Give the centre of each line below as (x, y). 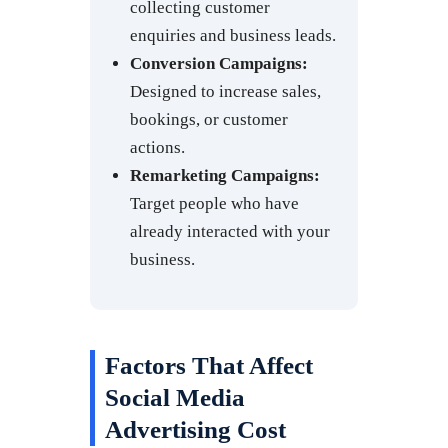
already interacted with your (230, 231)
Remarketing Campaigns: (225, 175)
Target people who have (214, 203)
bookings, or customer (209, 119)
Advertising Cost (195, 429)
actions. (157, 147)
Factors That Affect (209, 365)
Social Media (175, 397)
